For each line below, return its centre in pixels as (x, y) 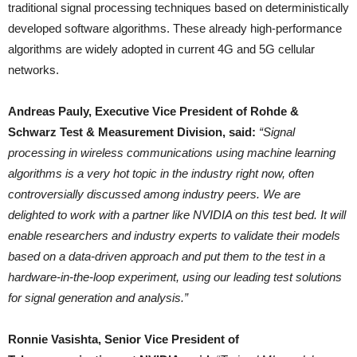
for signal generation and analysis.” (98, 298)
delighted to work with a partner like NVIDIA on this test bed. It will (177, 215)
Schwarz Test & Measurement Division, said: (133, 132)
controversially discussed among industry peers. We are (154, 194)
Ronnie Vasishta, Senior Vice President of (124, 339)
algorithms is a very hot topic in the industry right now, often (161, 173)
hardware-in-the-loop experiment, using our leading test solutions (175, 277)
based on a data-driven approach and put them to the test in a (167, 256)
